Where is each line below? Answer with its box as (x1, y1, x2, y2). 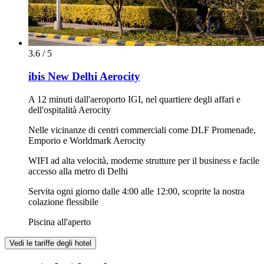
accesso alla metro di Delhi (28, 166, 128, 176)
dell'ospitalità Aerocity (28, 104, 111, 115)
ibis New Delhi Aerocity (28, 70, 140, 83)
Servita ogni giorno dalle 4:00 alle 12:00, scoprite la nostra (28, 186, 245, 196)
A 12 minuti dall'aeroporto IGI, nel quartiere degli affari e (28, 94, 240, 104)
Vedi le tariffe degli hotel (9, 238, 91, 247)
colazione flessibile (28, 196, 98, 207)
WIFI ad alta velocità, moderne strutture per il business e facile (28, 155, 259, 166)
